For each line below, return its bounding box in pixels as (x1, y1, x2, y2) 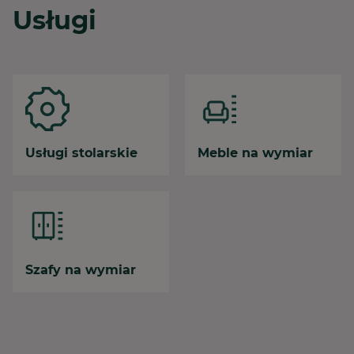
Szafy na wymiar (25, 262, 136, 277)
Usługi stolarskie (25, 145, 137, 160)
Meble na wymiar (198, 145, 313, 160)
